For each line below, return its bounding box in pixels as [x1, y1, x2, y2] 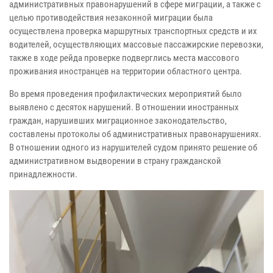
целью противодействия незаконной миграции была [9, 12, 213, 23]
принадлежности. [9, 168, 77, 180]
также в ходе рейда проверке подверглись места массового [9, 52, 239, 63]
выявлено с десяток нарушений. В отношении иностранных [9, 101, 239, 113]
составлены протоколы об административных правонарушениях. [9, 128, 261, 140]
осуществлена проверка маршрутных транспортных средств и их [9, 25, 257, 37]
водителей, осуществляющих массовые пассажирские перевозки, [9, 38, 263, 50]
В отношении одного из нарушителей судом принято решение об [9, 141, 257, 153]
